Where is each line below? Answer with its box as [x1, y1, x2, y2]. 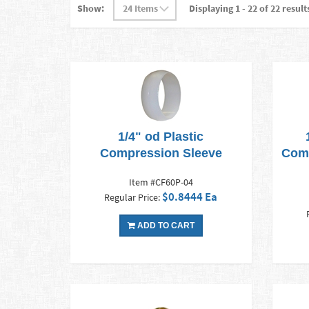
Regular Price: [104, 191, 163, 204]
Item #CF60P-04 [128, 176, 193, 189]
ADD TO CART [134, 221, 195, 231]
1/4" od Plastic [118, 130, 204, 144]
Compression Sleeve [99, 146, 222, 161]
